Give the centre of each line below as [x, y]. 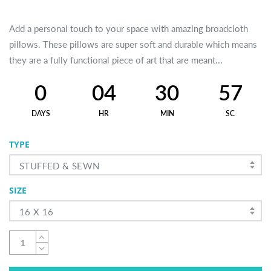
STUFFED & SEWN [60, 166]
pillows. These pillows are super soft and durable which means [133, 44]
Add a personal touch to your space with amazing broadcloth [129, 28]
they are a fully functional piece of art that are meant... [116, 60]
